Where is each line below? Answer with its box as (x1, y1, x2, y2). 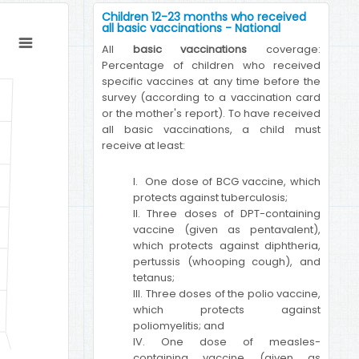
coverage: (247, 42, 321, 57)
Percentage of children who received (102, 58, 321, 73)
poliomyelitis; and (133, 318, 224, 333)
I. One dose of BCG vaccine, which (133, 174, 321, 189)
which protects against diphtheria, (133, 238, 321, 253)
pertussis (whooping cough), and (133, 254, 321, 269)
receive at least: (102, 138, 185, 153)
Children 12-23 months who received (102, 9, 306, 25)
